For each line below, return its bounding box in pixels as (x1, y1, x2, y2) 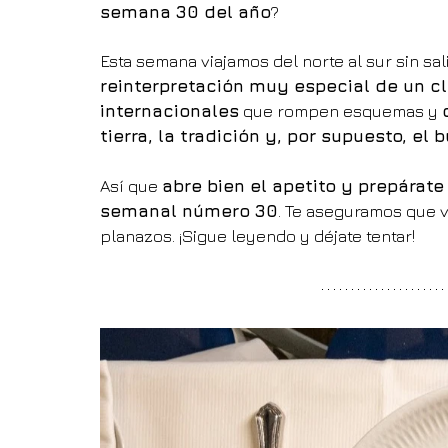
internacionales (100, 101, 239, 122)
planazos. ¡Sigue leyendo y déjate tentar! (100, 226, 415, 247)
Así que (100, 176, 162, 197)
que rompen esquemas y (239, 101, 442, 122)
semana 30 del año (100, 2, 271, 23)
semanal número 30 (100, 201, 278, 222)
